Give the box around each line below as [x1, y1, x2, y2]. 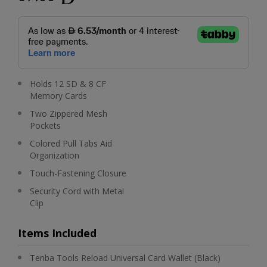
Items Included [18, 226, 97, 240]
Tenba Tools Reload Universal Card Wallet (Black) [30, 252, 221, 263]
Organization [30, 150, 79, 161]
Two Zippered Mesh [30, 108, 107, 119]
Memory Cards [30, 90, 87, 101]
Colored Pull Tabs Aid [30, 138, 112, 149]
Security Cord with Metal [30, 185, 124, 197]
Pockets [30, 120, 61, 131]
